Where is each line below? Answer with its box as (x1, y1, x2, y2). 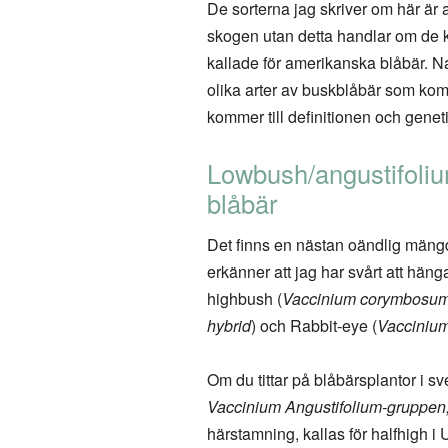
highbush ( (207, 287, 282, 311)
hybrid (207, 314, 251, 338)
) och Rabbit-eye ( (251, 314, 377, 338)
